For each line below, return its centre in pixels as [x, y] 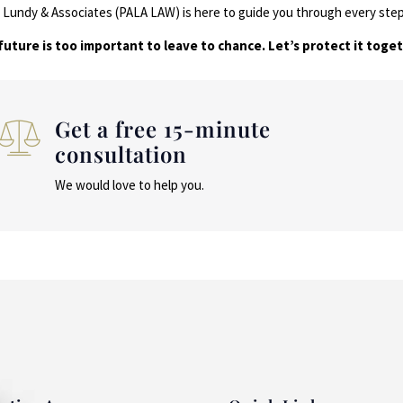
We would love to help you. [129, 184]
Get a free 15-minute [162, 128]
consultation [121, 153]
